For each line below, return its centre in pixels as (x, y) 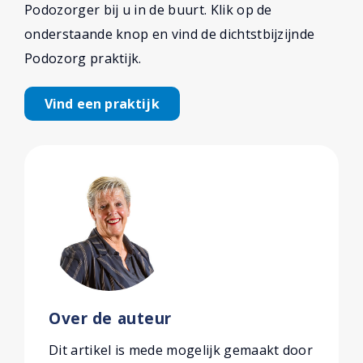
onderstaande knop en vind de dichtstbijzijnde (170, 34)
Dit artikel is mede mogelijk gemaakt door (181, 350)
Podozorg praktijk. (83, 58)
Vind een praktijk (102, 104)
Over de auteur (111, 318)
